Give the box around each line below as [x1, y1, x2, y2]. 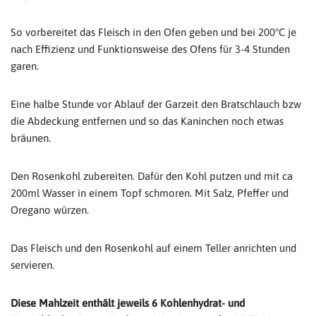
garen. [11, 60, 39, 72]
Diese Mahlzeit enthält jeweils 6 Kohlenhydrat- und [11, 297, 245, 309]
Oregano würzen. [11, 204, 89, 216]
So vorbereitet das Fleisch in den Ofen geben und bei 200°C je [11, 26, 296, 38]
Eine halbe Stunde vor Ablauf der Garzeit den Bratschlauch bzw [11, 98, 301, 110]
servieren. [11, 259, 54, 271]
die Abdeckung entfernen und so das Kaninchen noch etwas [11, 115, 284, 127]
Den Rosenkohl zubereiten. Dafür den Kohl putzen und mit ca [11, 170, 293, 182]
